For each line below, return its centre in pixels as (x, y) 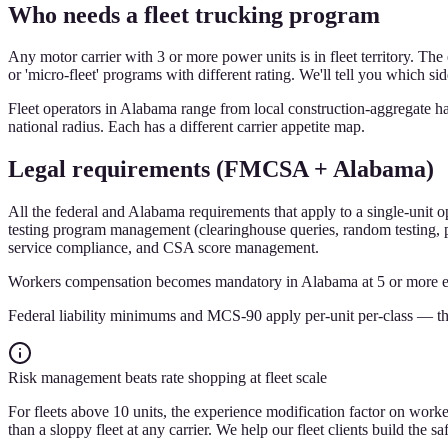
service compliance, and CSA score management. (163, 248)
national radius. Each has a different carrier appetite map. (186, 127)
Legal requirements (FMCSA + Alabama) (221, 169)
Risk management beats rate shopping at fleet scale (167, 378)
